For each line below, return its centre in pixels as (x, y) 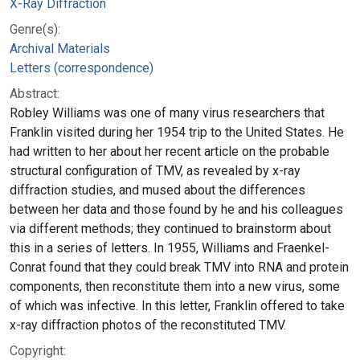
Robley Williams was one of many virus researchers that (167, 112)
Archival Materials (60, 48)
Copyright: (38, 350)
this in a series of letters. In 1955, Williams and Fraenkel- (170, 247)
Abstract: (35, 93)
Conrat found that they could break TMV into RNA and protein (179, 267)
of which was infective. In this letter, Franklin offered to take (177, 305)
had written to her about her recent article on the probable (170, 151)
